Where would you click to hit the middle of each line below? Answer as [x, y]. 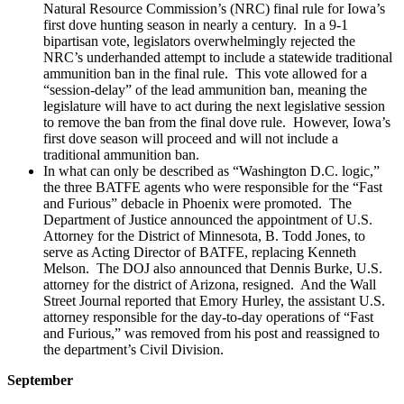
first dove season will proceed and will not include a [191, 138]
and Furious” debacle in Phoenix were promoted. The [197, 203]
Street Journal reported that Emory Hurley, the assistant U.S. [214, 300]
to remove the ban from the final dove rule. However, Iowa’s [217, 122]
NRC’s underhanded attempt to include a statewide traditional [218, 57]
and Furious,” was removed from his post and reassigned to [211, 333]
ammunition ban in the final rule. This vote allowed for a [205, 73]
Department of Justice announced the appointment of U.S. [208, 219]
